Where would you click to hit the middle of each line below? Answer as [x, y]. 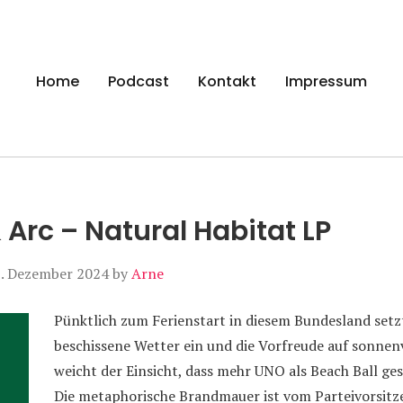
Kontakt [227, 81]
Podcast [139, 81]
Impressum [326, 81]
